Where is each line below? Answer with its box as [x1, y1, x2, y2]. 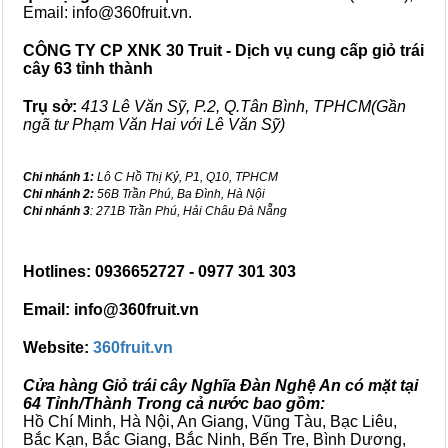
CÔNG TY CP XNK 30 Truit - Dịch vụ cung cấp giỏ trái [23, 42, 424, 59]
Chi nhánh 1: [23, 170, 94, 184]
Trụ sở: [23, 98, 77, 115]
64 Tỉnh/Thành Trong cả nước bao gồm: [23, 395, 325, 412]
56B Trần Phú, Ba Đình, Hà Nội [94, 187, 265, 201]
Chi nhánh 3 [23, 204, 90, 218]
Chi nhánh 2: [23, 187, 94, 201]
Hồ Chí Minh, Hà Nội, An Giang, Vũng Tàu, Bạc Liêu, [23, 413, 397, 430]
